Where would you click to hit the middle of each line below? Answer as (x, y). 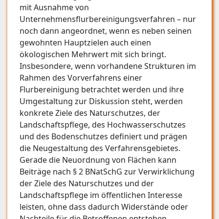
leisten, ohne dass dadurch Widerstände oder (104, 207)
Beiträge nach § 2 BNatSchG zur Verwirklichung (107, 171)
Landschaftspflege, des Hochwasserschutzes (103, 124)
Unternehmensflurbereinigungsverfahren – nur (108, 19)
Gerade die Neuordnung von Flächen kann (98, 160)
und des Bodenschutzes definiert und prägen (103, 136)
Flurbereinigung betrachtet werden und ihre (102, 89)
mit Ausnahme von (54, 7)
